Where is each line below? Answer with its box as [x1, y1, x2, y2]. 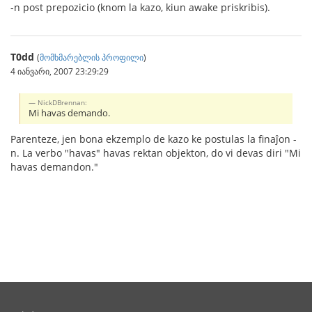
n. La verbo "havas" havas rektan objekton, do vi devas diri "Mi [10, 146, 301, 160]
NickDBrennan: [38, 97, 88, 108]
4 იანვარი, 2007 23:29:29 [10, 65, 109, 77]
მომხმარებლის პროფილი [40, 51, 143, 63]
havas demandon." [10, 160, 98, 174]
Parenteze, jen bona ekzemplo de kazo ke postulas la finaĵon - [10, 132, 297, 146]
